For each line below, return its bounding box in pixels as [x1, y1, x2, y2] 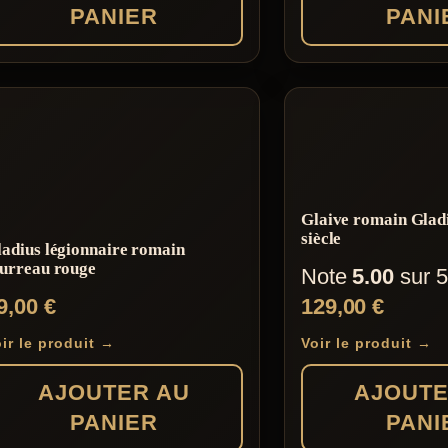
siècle [300, 228, 342, 248]
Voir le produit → [300, 335, 432, 352]
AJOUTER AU [37, 380, 190, 406]
